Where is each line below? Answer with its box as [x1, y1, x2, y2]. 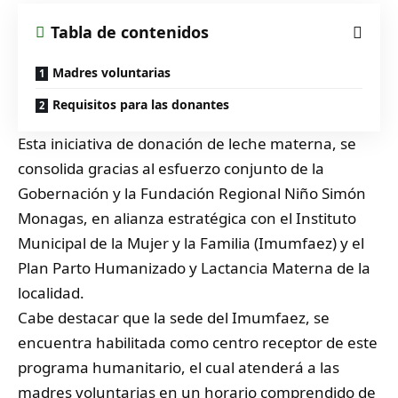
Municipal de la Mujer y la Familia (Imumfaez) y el [18, 233, 364, 253]
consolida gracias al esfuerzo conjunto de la [18, 158, 324, 179]
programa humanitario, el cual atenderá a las [18, 357, 339, 378]
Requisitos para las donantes [52, 96, 229, 113]
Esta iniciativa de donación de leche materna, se [18, 133, 356, 154]
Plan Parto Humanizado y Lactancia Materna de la [18, 258, 370, 278]
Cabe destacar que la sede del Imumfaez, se [18, 307, 330, 328]
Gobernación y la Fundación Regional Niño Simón [18, 183, 366, 203]
